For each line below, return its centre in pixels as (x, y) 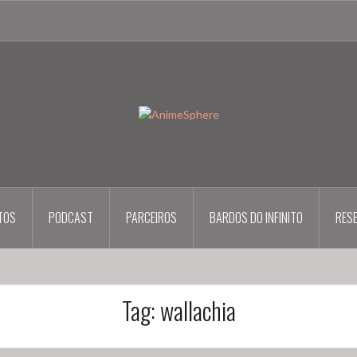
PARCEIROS (151, 218)
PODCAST (71, 218)
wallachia (198, 311)
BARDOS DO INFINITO (256, 218)
